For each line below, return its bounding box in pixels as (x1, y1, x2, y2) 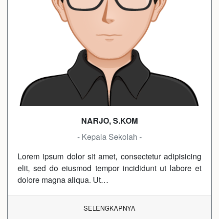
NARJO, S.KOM (81, 115, 138, 126)
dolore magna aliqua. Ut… (18, 174, 109, 185)
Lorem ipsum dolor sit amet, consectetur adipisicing (18, 151, 201, 162)
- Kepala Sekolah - (77, 131, 142, 142)
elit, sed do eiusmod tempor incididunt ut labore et (18, 162, 201, 174)
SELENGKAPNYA (84, 203, 135, 213)
